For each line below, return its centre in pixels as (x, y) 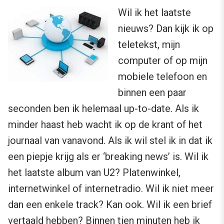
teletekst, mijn (149, 45)
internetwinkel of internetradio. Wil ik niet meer (111, 189)
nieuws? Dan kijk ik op (166, 29)
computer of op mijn (163, 61)
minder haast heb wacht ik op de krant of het (105, 125)
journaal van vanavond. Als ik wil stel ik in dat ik (110, 141)
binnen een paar (152, 93)
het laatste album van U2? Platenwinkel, (94, 173)
